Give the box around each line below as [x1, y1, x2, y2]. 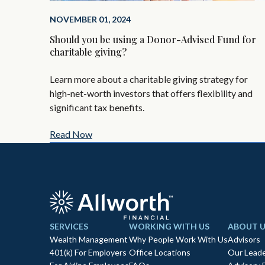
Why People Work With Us [129, 234, 228, 244]
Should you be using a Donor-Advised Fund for [50, 33, 256, 46]
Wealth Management [50, 234, 128, 244]
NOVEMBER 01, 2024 [50, 14, 131, 24]
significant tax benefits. [50, 101, 144, 113]
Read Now [50, 128, 92, 140]
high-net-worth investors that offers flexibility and [50, 87, 253, 99]
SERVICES [50, 221, 88, 231]
